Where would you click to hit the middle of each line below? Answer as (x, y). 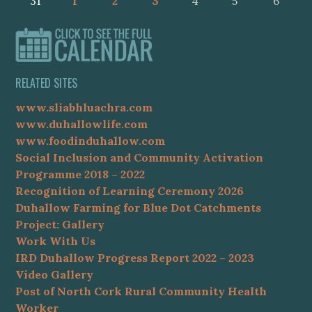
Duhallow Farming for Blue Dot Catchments (138, 207)
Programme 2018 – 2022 (80, 174)
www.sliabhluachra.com (84, 107)
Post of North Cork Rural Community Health (141, 291)
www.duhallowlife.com (81, 124)
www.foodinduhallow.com (90, 140)
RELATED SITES (46, 83)
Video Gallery (54, 274)
